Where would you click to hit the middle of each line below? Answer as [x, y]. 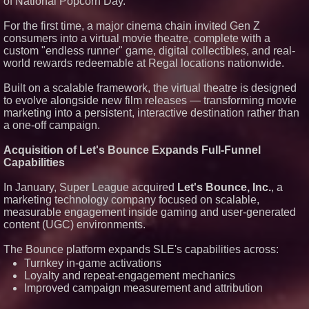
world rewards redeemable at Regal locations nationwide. [144, 63]
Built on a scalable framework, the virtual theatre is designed [150, 88]
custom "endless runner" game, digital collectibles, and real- [149, 51]
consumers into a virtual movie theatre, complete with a [137, 38]
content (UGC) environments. [74, 225]
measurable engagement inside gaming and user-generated [150, 212]
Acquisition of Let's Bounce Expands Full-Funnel [132, 150]
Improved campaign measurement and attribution [143, 288]
